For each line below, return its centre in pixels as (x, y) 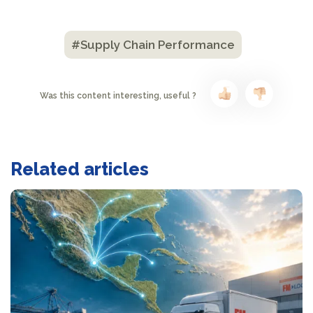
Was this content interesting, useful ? (118, 95)
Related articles (80, 169)
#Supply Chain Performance (153, 45)
